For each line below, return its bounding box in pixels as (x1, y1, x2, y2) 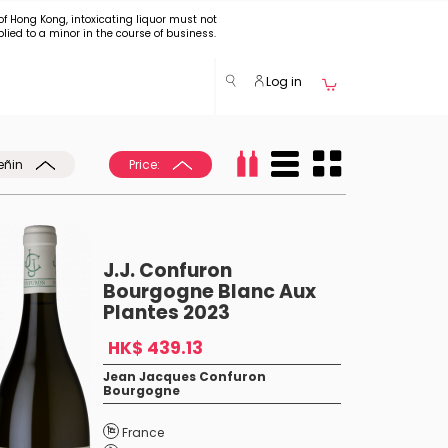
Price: (129, 156, 163, 173)
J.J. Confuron (102, 257, 232, 284)
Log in (263, 73, 302, 90)
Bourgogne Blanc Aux (102, 278, 316, 305)
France (121, 424, 164, 441)
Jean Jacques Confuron (102, 368, 266, 385)
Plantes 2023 (102, 299, 230, 326)
